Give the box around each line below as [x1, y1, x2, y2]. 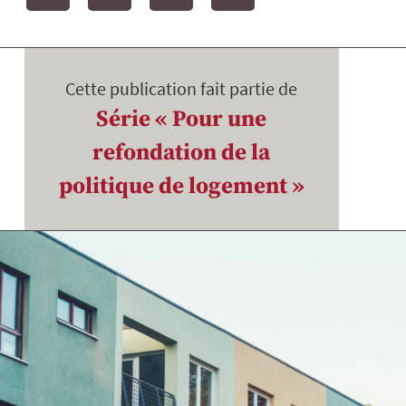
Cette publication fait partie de [65, 76, 298, 100]
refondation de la [92, 138, 271, 167]
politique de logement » [58, 171, 304, 200]
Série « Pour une [96, 104, 267, 133]
